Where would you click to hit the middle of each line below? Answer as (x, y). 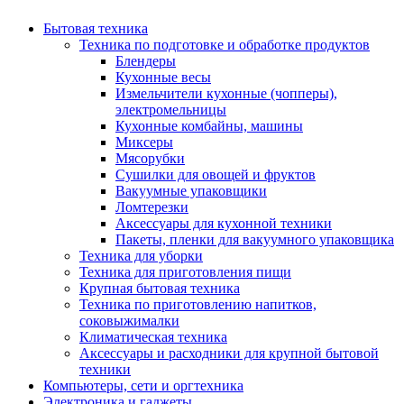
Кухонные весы (163, 77)
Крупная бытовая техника (160, 288)
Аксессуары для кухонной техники (224, 223)
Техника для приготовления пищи (185, 271)
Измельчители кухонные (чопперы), (226, 93)
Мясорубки (150, 158)
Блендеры (146, 60)
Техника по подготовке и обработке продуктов (225, 44)
